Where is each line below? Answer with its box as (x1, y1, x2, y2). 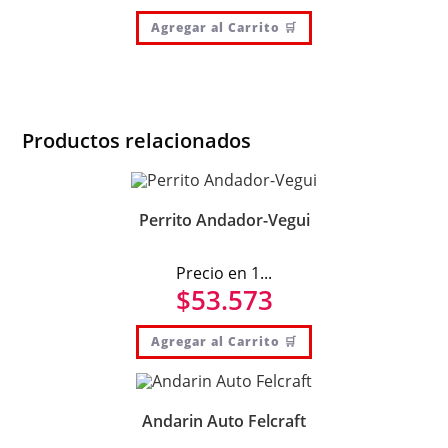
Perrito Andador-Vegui (138, 208, 310, 231)
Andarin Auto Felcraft (142, 410, 306, 433)
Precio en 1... (176, 261, 272, 284)
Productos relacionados (22, 127, 252, 155)
